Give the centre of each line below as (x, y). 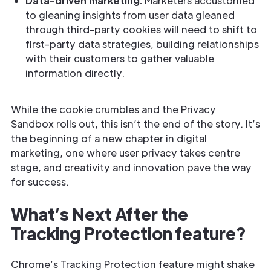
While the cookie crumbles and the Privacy (113, 109)
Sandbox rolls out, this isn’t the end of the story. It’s (135, 124)
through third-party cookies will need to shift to (141, 29)
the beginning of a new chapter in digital (109, 138)
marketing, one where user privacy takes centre (126, 153)
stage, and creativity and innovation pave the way (131, 167)
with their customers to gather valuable (120, 58)
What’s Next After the (100, 214)
